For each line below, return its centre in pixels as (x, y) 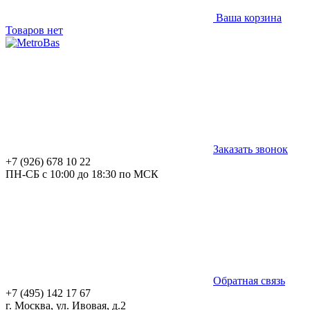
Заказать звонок (250, 149)
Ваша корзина (249, 18)
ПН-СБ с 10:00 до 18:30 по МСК (82, 174)
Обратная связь (249, 281)
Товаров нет (34, 30)
